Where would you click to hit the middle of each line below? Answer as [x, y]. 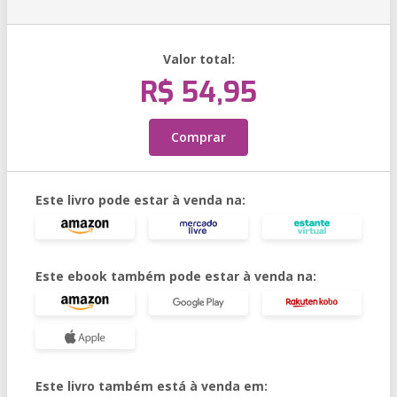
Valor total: [198, 59]
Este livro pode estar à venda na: [140, 200]
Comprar [198, 137]
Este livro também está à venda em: [152, 386]
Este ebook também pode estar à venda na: [176, 276]
